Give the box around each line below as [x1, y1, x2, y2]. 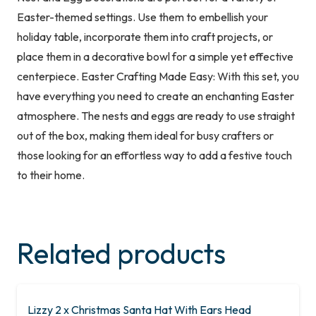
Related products [17, 236, 226, 272]
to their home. [17, 168, 85, 183]
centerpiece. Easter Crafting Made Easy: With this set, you [17, 69, 299, 84]
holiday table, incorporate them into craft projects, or [17, 30, 273, 44]
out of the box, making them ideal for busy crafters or [17, 128, 274, 143]
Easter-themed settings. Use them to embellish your [17, 10, 268, 25]
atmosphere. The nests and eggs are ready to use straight [17, 109, 295, 123]
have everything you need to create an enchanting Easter [17, 89, 294, 104]
